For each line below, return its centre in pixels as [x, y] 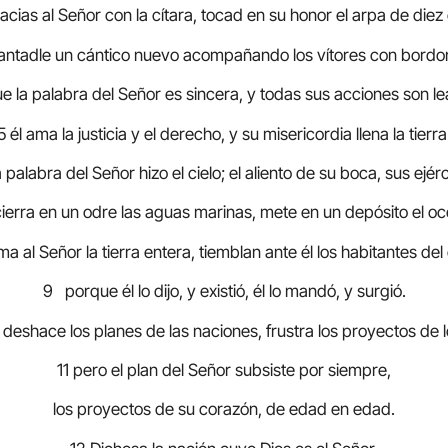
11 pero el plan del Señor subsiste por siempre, [224, 370]
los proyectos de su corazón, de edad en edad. [224, 409]
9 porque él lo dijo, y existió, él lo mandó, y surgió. [224, 291]
